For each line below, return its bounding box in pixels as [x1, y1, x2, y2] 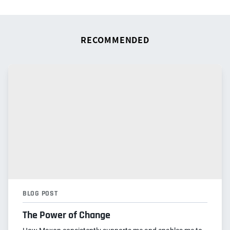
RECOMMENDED [81, 33, 149, 46]
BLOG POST [23, 189, 58, 199]
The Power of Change [23, 208, 110, 222]
